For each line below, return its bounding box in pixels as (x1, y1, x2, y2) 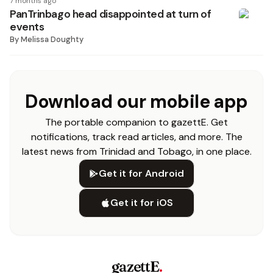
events (10, 20, 44, 34)
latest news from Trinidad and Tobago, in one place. (21, 145, 252, 158)
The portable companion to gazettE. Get (45, 116, 228, 129)
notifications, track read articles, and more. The (30, 130, 243, 143)
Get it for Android (99, 167, 184, 180)
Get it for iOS (110, 196, 173, 209)
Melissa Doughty (21, 34, 83, 44)
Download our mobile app (25, 90, 248, 113)
